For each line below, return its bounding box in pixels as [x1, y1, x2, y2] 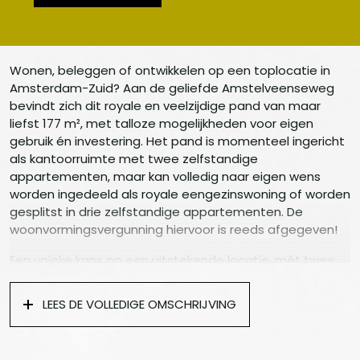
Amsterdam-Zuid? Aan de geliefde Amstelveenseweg [10, 80, 334, 97]
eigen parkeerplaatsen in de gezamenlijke [10, 269, 260, 287]
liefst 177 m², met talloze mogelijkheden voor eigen [10, 115, 313, 133]
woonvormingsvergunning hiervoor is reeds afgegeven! [10, 221, 337, 239]
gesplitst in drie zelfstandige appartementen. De [10, 203, 303, 221]
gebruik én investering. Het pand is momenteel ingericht [10, 133, 345, 150]
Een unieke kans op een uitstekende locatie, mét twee [10, 252, 335, 269]
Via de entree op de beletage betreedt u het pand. [10, 335, 320, 353]
